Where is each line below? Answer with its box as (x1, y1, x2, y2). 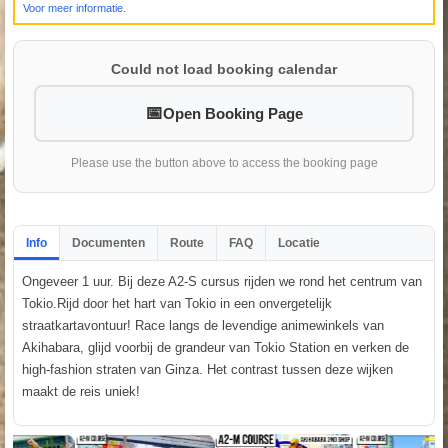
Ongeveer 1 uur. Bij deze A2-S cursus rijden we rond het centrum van (22, 273, 422, 289)
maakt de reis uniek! (22, 383, 140, 399)
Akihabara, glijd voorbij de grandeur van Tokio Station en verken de (22, 339, 409, 355)
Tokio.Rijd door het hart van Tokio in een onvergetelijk (22, 295, 332, 311)
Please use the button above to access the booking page (70, 155, 378, 170)
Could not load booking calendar (111, 60, 337, 77)
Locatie (278, 235, 320, 250)
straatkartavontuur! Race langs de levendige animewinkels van (22, 317, 384, 333)
